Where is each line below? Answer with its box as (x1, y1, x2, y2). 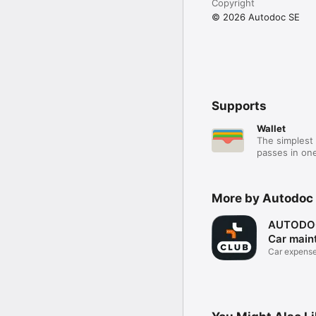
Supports (212, 98, 267, 113)
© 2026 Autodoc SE (212, 11, 300, 23)
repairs (268, 257, 295, 268)
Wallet (257, 122, 286, 134)
